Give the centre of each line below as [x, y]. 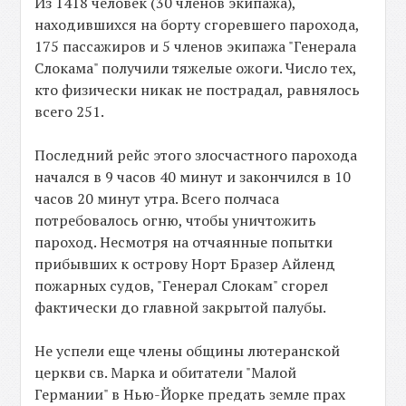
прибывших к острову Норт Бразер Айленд [185, 263]
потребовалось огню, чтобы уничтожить [176, 220]
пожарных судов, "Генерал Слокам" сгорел [182, 285]
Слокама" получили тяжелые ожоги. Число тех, [196, 68]
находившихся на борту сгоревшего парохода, [197, 24]
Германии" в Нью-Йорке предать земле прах [190, 394]
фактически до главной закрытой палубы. [181, 307]
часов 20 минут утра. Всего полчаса [157, 198]
